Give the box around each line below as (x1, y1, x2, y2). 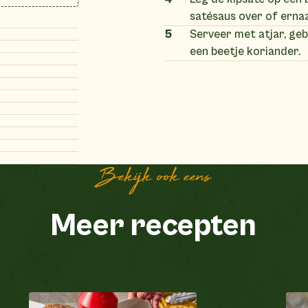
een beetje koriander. (190, 44, 301, 58)
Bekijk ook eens (97, 159, 210, 195)
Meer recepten (51, 208, 257, 244)
